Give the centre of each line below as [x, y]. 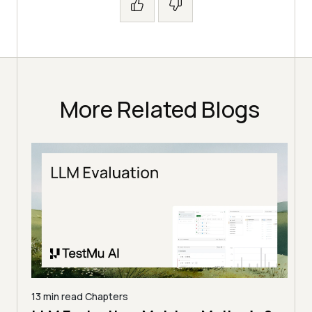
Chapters [106, 296]
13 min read [57, 296]
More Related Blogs [159, 110]
